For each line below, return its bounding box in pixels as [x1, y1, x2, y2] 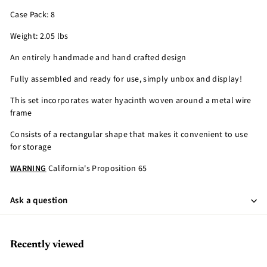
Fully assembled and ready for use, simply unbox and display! [10, 73, 242, 85]
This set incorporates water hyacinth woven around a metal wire [10, 95, 252, 107]
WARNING [10, 163, 46, 175]
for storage [10, 141, 51, 153]
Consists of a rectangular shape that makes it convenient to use [10, 129, 249, 141]
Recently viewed [10, 240, 84, 250]
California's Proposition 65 [46, 163, 147, 175]
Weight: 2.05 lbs [10, 30, 69, 42]
